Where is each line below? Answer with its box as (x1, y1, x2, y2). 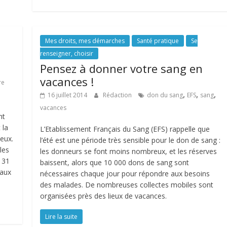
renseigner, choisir (40, 49, 94, 58)
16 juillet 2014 (48, 91, 88, 99)
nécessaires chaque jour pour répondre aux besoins (40, 169, 210, 178)
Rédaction (103, 91, 134, 99)
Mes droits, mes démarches (45, 36, 125, 45)
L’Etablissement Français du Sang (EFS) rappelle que (40, 124, 210, 134)
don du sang (147, 91, 183, 99)
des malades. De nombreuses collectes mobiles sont (40, 180, 214, 190)
